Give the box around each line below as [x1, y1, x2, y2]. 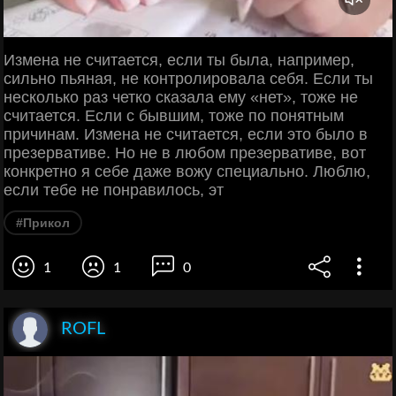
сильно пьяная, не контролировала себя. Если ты [4, 70, 373, 88]
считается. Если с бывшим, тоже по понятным [4, 107, 344, 126]
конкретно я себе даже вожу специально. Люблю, [4, 163, 370, 181]
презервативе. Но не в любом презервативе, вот [4, 144, 366, 163]
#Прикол [16, 216, 70, 231]
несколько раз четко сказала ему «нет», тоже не [4, 88, 358, 107]
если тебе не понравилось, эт [4, 181, 224, 200]
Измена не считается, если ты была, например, [4, 51, 354, 70]
